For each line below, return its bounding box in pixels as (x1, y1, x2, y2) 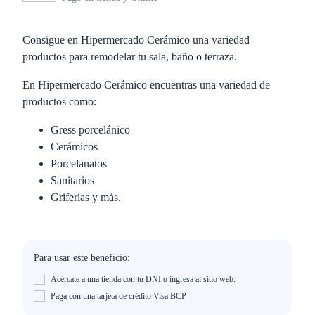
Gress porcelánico (51, 124, 130, 136)
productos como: (22, 96, 96, 108)
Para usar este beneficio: (34, 252, 130, 263)
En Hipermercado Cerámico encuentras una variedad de (22, 79, 270, 91)
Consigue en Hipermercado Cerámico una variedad (22, 34, 250, 46)
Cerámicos (51, 141, 98, 153)
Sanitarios (51, 174, 94, 186)
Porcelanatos (51, 157, 107, 169)
